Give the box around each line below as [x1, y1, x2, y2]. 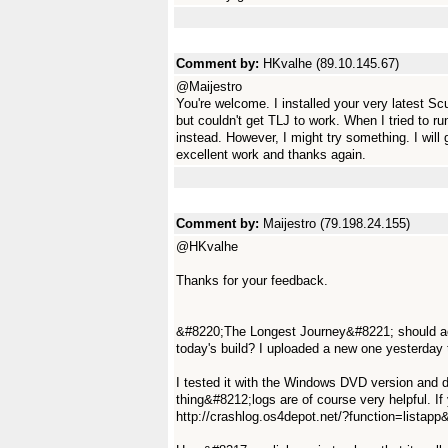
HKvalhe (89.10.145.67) [263, 56, 399, 71]
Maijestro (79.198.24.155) [263, 216, 410, 231]
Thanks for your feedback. [176, 273, 328, 288]
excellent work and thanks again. [176, 147, 366, 162]
